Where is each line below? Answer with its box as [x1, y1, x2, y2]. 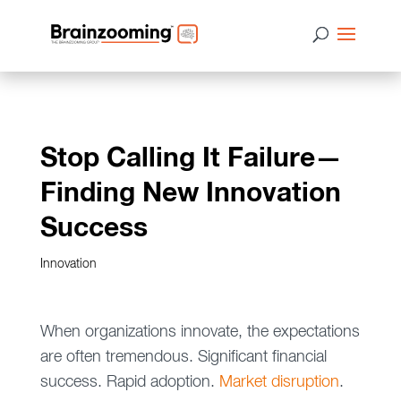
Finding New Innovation [39, 180, 341, 207]
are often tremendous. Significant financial [39, 349, 327, 365]
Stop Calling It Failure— [39, 145, 342, 172]
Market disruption [218, 374, 339, 390]
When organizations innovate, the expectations [39, 324, 360, 340]
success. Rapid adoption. [39, 374, 219, 390]
